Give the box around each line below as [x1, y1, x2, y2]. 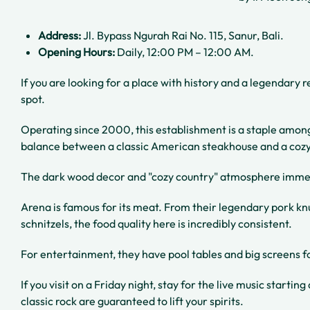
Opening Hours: [38, 45, 115, 60]
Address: [38, 28, 81, 43]
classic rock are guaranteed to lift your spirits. [21, 294, 244, 309]
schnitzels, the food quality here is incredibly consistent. [21, 217, 294, 231]
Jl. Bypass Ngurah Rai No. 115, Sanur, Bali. [81, 28, 284, 43]
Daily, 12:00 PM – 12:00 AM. [115, 45, 254, 60]
